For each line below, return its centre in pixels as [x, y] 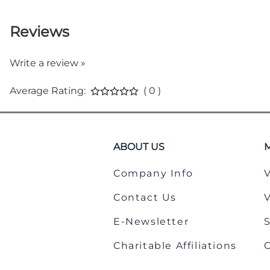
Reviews [39, 31]
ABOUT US [139, 147]
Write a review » [48, 63]
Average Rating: [48, 90]
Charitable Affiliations [175, 246]
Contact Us [145, 198]
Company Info [153, 174]
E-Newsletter [151, 222]
